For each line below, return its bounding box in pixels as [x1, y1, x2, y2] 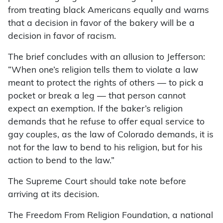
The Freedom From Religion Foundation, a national [8, 212, 213, 221]
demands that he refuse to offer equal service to [8, 118, 205, 127]
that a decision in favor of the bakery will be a [8, 19, 195, 28]
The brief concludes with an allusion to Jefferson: [8, 53, 205, 62]
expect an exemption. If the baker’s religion [8, 105, 183, 114]
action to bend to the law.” [8, 157, 114, 166]
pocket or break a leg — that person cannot [8, 92, 186, 101]
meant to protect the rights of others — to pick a [8, 79, 204, 88]
